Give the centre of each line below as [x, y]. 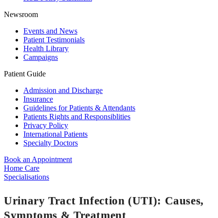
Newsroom [21, 15]
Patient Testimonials [54, 40]
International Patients [55, 134]
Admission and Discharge [63, 91]
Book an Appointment [38, 160]
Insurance [38, 99]
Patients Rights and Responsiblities [77, 117]
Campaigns [41, 57]
